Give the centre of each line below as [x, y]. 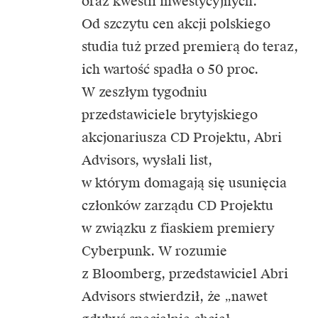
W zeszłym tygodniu [144, 92]
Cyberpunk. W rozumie [154, 251]
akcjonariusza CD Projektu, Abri [182, 137]
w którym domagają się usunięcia [184, 182]
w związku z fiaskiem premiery [178, 228]
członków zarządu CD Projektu [177, 205]
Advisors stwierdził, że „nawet [175, 296]
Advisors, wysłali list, [147, 160]
